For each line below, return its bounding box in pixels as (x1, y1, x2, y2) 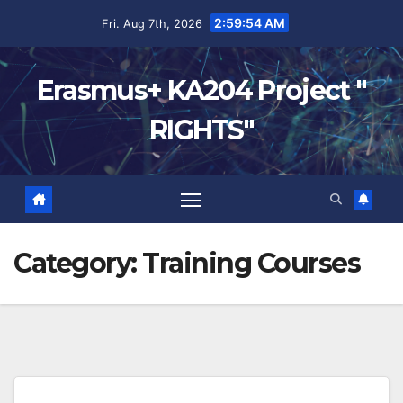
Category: (13, 246, 142, 281)
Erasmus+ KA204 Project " (36, 74, 367, 107)
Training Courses (142, 246, 360, 281)
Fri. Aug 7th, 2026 (101, 17, 206, 31)
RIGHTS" (148, 113, 255, 147)
